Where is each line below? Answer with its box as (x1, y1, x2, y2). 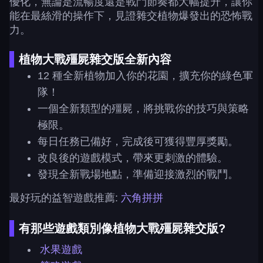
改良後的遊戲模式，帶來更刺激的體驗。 (38, 152, 228, 164)
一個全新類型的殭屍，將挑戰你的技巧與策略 (38, 103, 249, 114)
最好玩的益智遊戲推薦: (9, 192, 121, 204)
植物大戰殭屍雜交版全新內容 (19, 53, 171, 66)
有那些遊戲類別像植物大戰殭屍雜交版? (19, 222, 225, 235)
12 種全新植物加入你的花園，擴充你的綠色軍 (38, 70, 253, 82)
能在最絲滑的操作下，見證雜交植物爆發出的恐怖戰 (9, 10, 252, 22)
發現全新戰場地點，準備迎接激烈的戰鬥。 (38, 168, 238, 180)
